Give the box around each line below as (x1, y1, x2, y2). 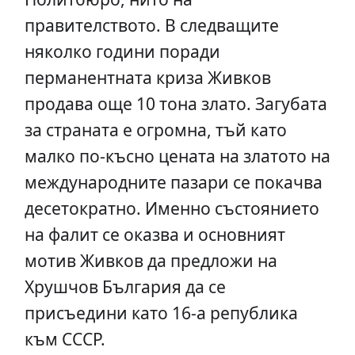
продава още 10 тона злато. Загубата (24, 92, 327, 116)
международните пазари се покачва (24, 170, 323, 194)
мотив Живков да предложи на (24, 249, 277, 273)
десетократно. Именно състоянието (24, 197, 319, 220)
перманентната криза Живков (24, 66, 271, 90)
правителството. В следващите (24, 13, 279, 37)
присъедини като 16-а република (24, 301, 298, 325)
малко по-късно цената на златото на (24, 144, 330, 168)
